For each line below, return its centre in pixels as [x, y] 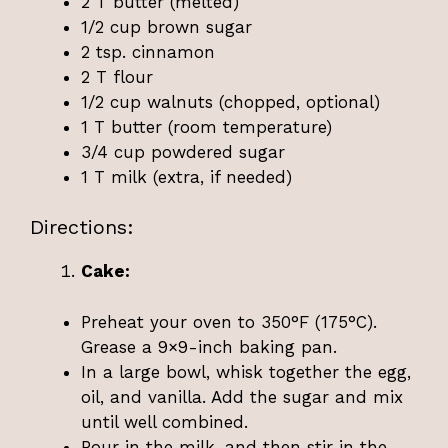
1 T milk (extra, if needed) [186, 176]
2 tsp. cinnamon [148, 51]
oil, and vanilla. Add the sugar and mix [242, 396]
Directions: [82, 227]
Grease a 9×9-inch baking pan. [209, 346]
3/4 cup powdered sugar [183, 151]
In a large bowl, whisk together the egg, [246, 371]
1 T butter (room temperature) [206, 126]
